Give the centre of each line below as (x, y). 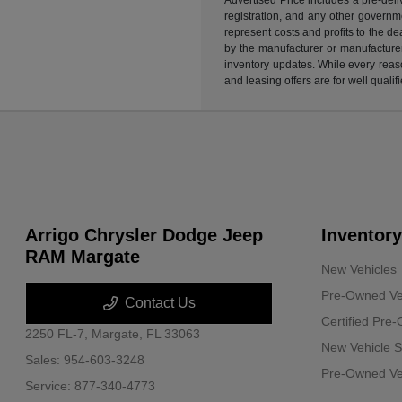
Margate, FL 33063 (146, 333)
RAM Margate (83, 256)
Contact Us (160, 302)
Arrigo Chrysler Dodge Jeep (144, 235)
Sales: (45, 359)
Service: (50, 385)
